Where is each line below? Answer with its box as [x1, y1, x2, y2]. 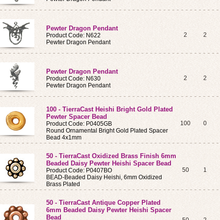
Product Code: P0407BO [46, 167, 112, 174]
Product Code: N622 [46, 32, 101, 39]
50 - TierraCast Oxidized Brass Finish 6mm [46, 152, 176, 160]
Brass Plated [46, 181, 80, 188]
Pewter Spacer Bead [46, 113, 107, 120]
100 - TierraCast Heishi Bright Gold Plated [46, 106, 173, 113]
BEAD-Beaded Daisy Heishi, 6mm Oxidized [46, 174, 162, 181]
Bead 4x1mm [46, 134, 82, 141]
